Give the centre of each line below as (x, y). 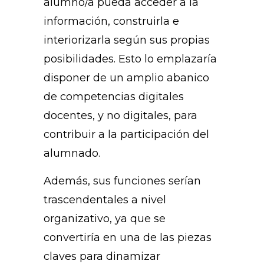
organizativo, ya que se (105, 219)
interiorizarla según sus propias (127, 40)
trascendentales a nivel (105, 200)
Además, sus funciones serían (122, 181)
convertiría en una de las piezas (128, 238)
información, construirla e (111, 22)
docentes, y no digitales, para (121, 116)
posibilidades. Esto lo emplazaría (130, 59)
